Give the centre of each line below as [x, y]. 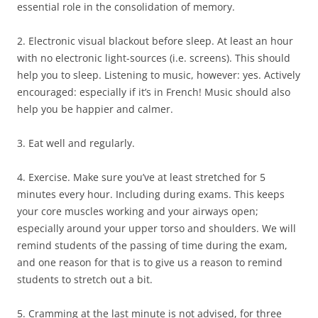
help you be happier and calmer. [95, 109]
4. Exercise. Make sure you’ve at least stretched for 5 [141, 177]
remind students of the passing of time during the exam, [152, 246]
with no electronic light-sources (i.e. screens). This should [154, 58]
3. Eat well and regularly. [76, 143]
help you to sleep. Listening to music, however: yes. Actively [159, 75]
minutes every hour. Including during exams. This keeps [151, 194]
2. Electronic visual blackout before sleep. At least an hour [155, 41]
